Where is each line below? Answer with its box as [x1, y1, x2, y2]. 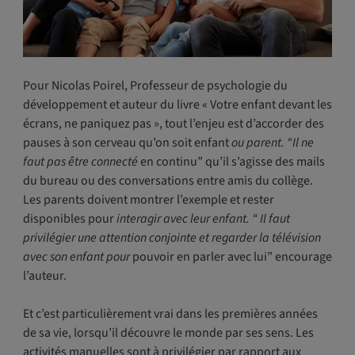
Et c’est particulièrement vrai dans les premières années [22, 305, 318, 323]
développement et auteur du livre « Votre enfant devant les [22, 96, 332, 114]
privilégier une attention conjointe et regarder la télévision [22, 229, 321, 247]
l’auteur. [22, 267, 67, 285]
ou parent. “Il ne [228, 134, 314, 152]
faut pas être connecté [22, 153, 138, 171]
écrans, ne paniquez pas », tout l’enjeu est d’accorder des [22, 115, 324, 133]
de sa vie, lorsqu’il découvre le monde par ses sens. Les [22, 324, 314, 342]
